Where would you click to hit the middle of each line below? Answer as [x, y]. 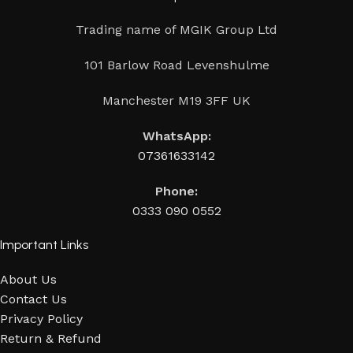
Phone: [176, 191]
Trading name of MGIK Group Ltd [176, 29]
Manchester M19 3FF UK [176, 100]
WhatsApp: [176, 136]
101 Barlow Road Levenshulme [176, 65]
